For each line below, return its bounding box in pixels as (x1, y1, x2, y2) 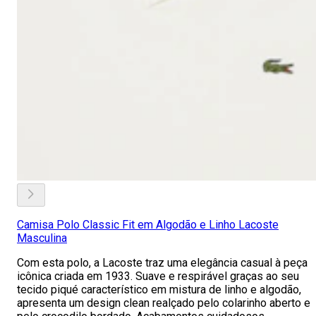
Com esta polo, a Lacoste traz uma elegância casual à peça (17, 256, 308, 269)
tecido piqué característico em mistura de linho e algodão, (17, 283, 301, 296)
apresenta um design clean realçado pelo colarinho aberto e (17, 296, 310, 310)
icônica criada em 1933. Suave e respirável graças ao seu (17, 269, 299, 283)
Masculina (17, 231, 67, 245)
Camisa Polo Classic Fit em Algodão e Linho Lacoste (17, 218, 279, 231)
